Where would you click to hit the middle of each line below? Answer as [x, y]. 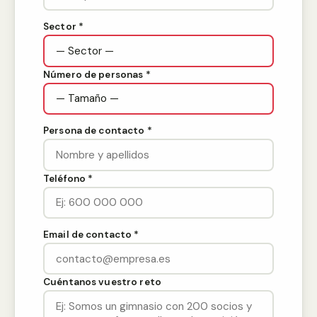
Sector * [64, 27]
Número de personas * [97, 74]
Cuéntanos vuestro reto [102, 282]
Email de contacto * [91, 234]
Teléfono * [68, 178]
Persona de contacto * [98, 131]
